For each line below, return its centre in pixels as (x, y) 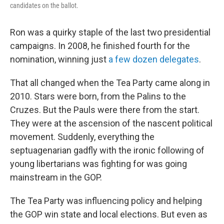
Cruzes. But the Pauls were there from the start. (105, 110)
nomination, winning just (59, 59)
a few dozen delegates (154, 59)
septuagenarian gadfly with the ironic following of (107, 150)
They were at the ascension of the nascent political (111, 123)
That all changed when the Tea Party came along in (110, 83)
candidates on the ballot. (44, 6)
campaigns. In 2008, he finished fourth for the (100, 46)
